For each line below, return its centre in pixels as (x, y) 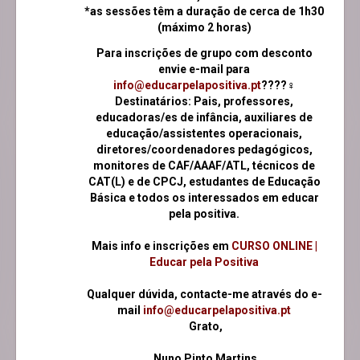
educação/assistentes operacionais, (204, 134)
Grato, (204, 327)
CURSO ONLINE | (273, 246)
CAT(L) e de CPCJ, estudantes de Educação (204, 182)
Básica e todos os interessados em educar (204, 198)
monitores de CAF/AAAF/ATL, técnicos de (204, 166)
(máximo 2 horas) (204, 28)
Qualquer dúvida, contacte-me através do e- (204, 295)
